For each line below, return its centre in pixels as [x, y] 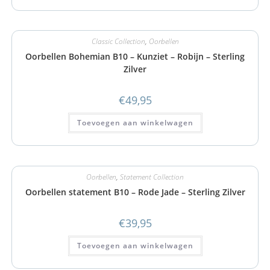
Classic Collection [118, 41]
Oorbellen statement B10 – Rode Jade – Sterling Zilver [135, 192]
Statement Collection [152, 177]
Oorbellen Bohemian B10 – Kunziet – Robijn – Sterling [135, 56]
